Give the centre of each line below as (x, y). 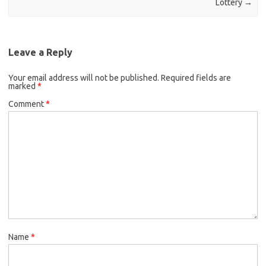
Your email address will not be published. (84, 77)
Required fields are (196, 77)
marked (23, 86)
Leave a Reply (40, 52)
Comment (27, 104)
